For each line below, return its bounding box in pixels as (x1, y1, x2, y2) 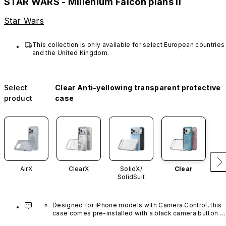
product (4, 94, 33, 103)
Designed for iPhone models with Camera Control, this (52, 201, 222, 209)
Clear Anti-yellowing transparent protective (54, 83, 221, 92)
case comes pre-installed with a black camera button (52, 209, 218, 217)
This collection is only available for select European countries (32, 41, 225, 49)
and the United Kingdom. (32, 49, 109, 57)
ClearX (68, 165, 89, 173)
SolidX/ (120, 165, 143, 173)
